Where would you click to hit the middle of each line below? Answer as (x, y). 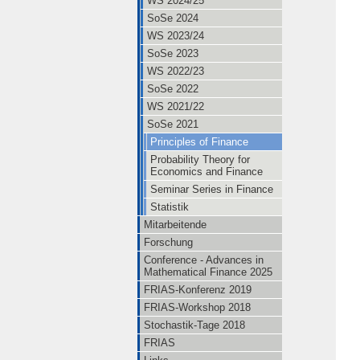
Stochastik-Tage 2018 (194, 325)
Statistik (170, 207)
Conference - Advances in (204, 260)
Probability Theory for (200, 160)
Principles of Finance (199, 142)
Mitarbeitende (175, 225)
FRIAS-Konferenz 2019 (198, 290)
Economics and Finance (207, 172)
